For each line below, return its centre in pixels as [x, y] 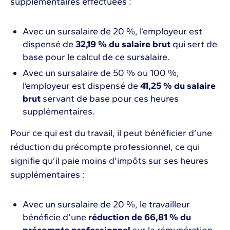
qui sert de [195, 44]
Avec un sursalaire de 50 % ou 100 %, [101, 73]
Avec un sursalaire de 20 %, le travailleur [106, 205]
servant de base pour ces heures [111, 99]
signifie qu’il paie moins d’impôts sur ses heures [109, 161]
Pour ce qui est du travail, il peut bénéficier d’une [111, 133]
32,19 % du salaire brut [124, 44]
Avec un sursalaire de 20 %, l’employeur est [112, 32]
